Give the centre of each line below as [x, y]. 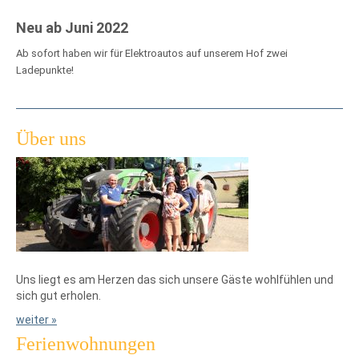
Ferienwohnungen [86, 344]
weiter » [36, 320]
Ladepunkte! [45, 70]
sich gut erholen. [58, 296]
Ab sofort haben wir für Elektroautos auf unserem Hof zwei [152, 53]
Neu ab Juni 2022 [72, 28]
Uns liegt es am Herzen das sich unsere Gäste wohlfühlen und [175, 280]
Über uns [51, 139]
